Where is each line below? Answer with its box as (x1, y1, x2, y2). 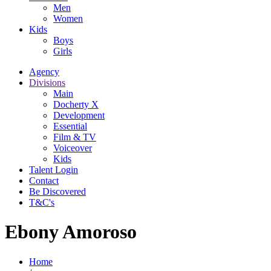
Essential (53, 120, 87, 131)
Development (53, 109, 105, 120)
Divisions (29, 77, 65, 88)
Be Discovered (29, 186, 86, 197)
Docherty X (53, 99, 99, 109)
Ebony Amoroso (5, 221, 137, 243)
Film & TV (53, 131, 96, 142)
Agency (29, 66, 59, 77)
